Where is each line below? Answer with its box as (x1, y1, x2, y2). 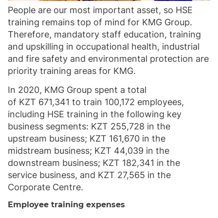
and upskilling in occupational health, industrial (8, 41, 200, 52)
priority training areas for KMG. (8, 65, 136, 76)
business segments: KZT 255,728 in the (8, 121, 170, 131)
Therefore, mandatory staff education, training (8, 29, 201, 39)
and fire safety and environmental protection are (8, 53, 209, 64)
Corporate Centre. (8, 182, 83, 192)
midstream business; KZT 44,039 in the (8, 145, 169, 156)
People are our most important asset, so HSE (8, 4, 193, 15)
